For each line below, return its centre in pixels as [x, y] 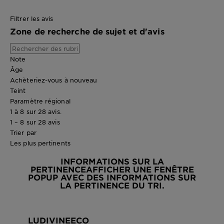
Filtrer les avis [32, 19]
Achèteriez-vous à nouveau [54, 80]
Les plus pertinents [40, 143]
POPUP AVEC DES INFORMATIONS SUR [112, 177]
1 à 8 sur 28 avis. [36, 112]
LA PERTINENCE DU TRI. [112, 185]
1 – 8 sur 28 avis [35, 122]
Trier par [23, 133]
